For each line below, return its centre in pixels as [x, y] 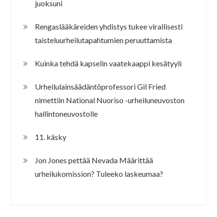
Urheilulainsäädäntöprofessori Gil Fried [101, 86]
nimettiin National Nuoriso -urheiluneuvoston [110, 100]
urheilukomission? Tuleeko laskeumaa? [99, 173]
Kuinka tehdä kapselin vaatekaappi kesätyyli [108, 63]
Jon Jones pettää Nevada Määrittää [94, 160]
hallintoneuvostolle [67, 113]
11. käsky [51, 137]
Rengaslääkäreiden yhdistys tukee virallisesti [109, 26]
